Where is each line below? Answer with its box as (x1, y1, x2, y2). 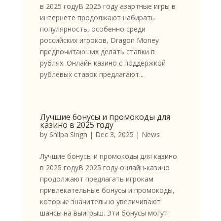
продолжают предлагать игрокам (39, 174, 153, 184)
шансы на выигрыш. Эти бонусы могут (39, 208, 168, 218)
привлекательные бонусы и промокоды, (39, 185, 175, 195)
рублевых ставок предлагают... (39, 70, 144, 79)
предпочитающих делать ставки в (39, 47, 155, 57)
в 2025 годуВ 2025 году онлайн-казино (39, 163, 170, 173)
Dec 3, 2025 (95, 130, 134, 140)
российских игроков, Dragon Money (39, 36, 159, 45)
